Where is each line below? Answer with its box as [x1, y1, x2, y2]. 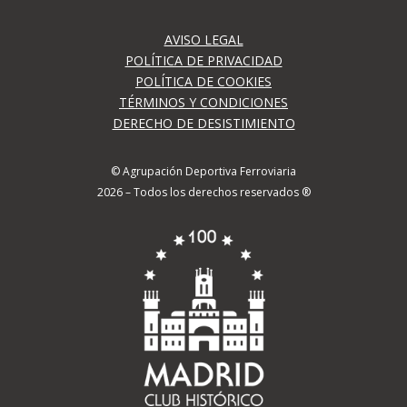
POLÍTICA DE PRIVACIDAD [124, 51, 283, 69]
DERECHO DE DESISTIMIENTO [112, 114, 295, 132]
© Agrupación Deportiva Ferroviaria [111, 163, 296, 179]
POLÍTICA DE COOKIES [135, 72, 272, 90]
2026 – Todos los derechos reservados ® [96, 184, 311, 200]
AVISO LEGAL [164, 30, 243, 48]
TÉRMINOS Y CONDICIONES [119, 93, 288, 111]
